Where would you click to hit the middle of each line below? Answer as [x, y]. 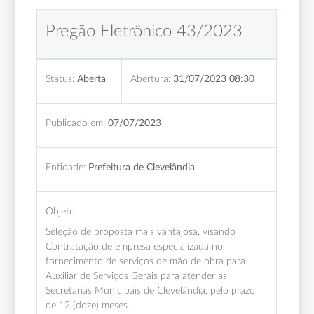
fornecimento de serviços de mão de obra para [146, 261]
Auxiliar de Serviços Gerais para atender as [137, 275]
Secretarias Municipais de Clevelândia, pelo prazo [151, 290]
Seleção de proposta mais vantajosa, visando [141, 231]
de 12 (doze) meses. [88, 305]
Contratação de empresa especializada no [135, 246]
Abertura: [151, 78]
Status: [60, 78]
